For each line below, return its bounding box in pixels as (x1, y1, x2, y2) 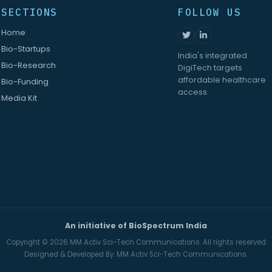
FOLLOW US (177, 6, 242, 19)
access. (177, 87, 209, 98)
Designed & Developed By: (24, 249, 117, 259)
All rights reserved (201, 237, 266, 247)
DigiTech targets (177, 63, 242, 73)
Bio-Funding (1, 76, 49, 88)
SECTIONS (1, 6, 58, 19)
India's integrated (177, 50, 247, 61)
